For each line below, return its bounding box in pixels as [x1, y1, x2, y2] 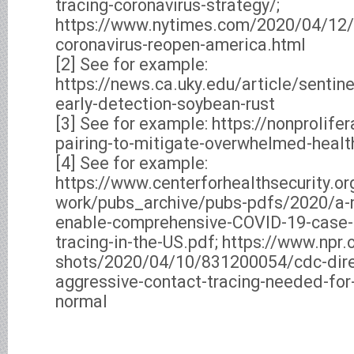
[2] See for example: [55, 55, 208, 74]
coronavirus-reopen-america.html [55, 35, 306, 55]
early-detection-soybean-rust [55, 94, 275, 114]
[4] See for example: [55, 153, 208, 173]
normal [55, 292, 107, 311]
